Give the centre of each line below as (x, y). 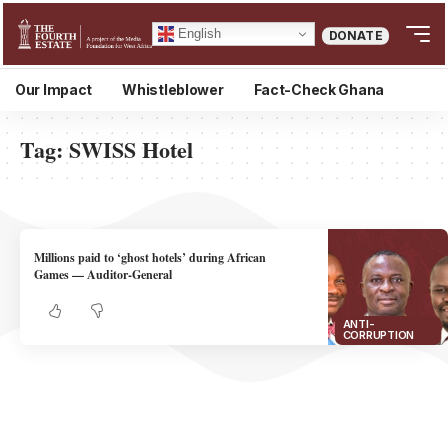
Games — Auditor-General (103, 275)
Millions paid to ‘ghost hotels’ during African (150, 258)
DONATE (355, 36)
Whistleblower (173, 89)
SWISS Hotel (131, 149)
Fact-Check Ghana (319, 89)
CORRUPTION (378, 335)
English (197, 33)
